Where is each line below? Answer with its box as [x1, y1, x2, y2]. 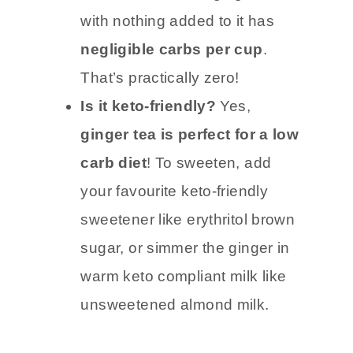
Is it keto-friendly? [80, 150, 221, 168]
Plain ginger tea [173, 37, 284, 54]
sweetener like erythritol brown [80, 264, 295, 281]
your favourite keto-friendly [80, 236, 269, 253]
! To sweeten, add [146, 207, 272, 225]
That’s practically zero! [80, 122, 240, 139]
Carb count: [80, 37, 174, 54]
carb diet [80, 207, 147, 225]
